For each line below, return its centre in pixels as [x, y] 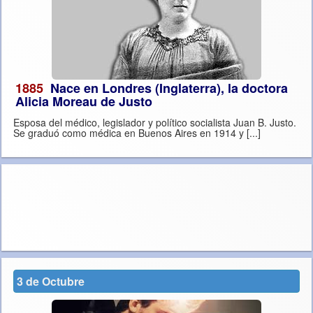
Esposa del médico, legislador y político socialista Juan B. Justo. [155, 123]
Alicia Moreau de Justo [84, 102]
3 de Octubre [51, 282]
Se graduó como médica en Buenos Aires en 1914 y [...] [254, 133]
